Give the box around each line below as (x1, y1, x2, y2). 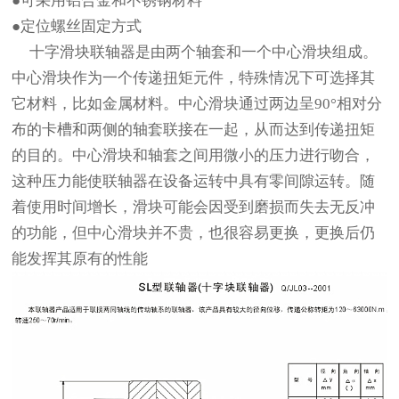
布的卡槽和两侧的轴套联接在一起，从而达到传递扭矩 (12, 121, 376, 138)
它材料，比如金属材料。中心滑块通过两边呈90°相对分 (12, 95, 383, 112)
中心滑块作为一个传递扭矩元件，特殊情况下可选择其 (12, 69, 376, 86)
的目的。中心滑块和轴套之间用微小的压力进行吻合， (12, 147, 376, 164)
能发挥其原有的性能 (12, 250, 149, 267)
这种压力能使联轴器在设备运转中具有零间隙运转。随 (12, 173, 376, 190)
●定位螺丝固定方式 (12, 18, 142, 35)
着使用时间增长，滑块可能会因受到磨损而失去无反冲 (12, 199, 376, 216)
